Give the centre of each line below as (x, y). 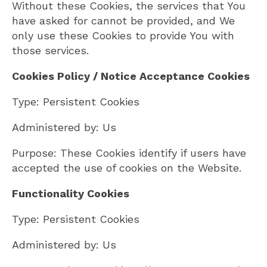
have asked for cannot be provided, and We (123, 21)
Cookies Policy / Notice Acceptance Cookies (131, 76)
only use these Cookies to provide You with (123, 36)
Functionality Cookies (71, 194)
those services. (50, 51)
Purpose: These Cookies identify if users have (129, 153)
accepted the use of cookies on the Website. (127, 168)
